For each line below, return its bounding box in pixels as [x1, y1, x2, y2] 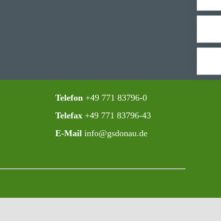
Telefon [55, 93, 83, 103]
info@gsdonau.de [81, 128, 147, 138]
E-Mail [55, 128, 82, 138]
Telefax [55, 110, 82, 120]
